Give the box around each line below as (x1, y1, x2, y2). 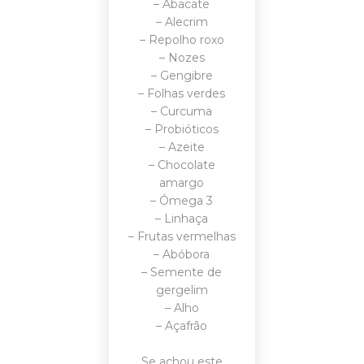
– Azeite (158, 140, 205, 154)
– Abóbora (154, 247, 210, 262)
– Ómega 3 (150, 193, 214, 208)
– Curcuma (151, 104, 213, 119)
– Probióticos (145, 122, 219, 136)
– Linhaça (155, 211, 209, 226)
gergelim (155, 283, 208, 297)
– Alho (164, 301, 199, 315)
